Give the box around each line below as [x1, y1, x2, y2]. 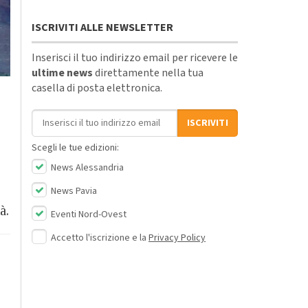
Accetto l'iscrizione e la [51, 230, 148, 245]
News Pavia [49, 184, 97, 198]
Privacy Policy [148, 230, 206, 245]
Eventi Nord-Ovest [49, 207, 126, 221]
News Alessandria [49, 160, 124, 175]
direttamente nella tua [93, 65, 203, 80]
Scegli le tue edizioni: [32, 140, 119, 155]
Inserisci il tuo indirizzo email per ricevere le [32, 49, 238, 65]
